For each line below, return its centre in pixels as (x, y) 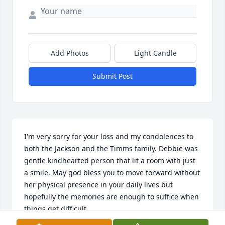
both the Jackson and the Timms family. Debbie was (111, 149)
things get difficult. (56, 209)
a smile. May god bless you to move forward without (112, 173)
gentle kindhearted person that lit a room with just (110, 161)
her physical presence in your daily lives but (98, 185)
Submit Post (113, 76)
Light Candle (155, 53)
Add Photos (70, 53)
